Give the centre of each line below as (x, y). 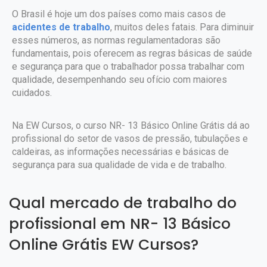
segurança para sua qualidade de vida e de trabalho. (119, 165)
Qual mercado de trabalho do (123, 203)
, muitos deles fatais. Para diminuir (182, 27)
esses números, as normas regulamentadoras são (116, 40)
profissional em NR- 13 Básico (120, 224)
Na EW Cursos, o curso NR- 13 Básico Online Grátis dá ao (131, 125)
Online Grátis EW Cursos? (104, 245)
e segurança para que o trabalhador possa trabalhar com (128, 66)
